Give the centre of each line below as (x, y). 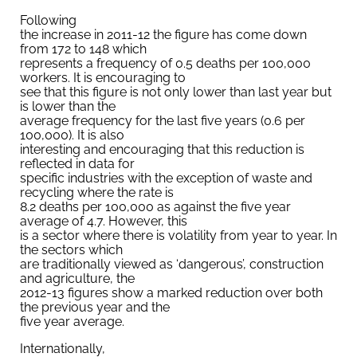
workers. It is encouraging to (103, 78)
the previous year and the (95, 308)
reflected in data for (77, 164)
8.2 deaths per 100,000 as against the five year (155, 207)
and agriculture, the (77, 279)
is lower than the (68, 107)
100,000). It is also (72, 135)
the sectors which (71, 250)
